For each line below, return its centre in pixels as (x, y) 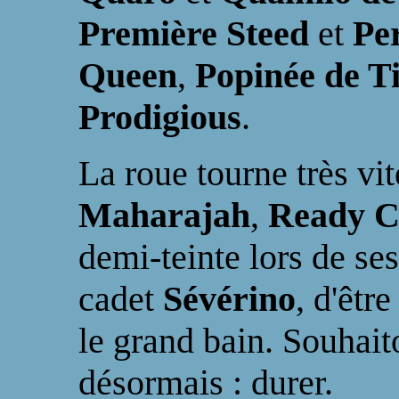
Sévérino (229, 299)
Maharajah (164, 215)
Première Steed (198, 33)
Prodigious (160, 117)
